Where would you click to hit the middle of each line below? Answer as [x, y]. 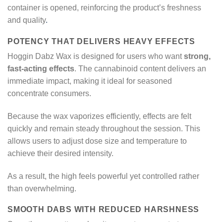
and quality [27, 20]
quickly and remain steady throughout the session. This [104, 128]
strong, [197, 56]
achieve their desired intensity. [60, 153]
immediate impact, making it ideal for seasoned [90, 81]
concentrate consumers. [49, 93]
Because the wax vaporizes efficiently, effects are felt [99, 116]
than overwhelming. [42, 188]
